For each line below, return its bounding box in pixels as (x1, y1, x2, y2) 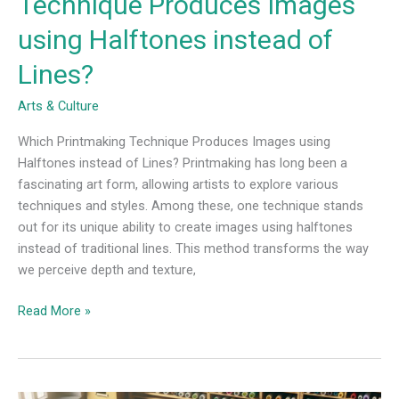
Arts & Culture (18, 97, 99, 114)
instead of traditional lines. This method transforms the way (18, 240, 369, 257)
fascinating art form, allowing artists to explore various (18, 176, 338, 193)
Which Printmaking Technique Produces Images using (18, 134, 330, 151)
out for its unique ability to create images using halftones (18, 219, 353, 236)
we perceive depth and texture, (18, 262, 196, 279)
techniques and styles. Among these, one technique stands (18, 198, 363, 215)
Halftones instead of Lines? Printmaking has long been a (18, 155, 347, 172)
